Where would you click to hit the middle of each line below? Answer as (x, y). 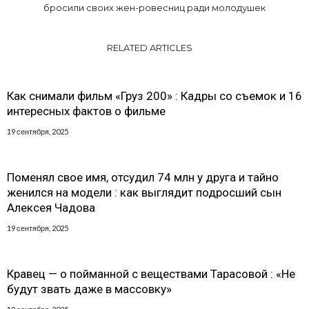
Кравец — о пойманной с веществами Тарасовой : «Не (151, 273)
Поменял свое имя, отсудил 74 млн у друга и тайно (143, 177)
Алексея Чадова (51, 207)
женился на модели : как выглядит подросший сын (144, 192)
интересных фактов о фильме (86, 111)
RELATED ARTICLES (149, 47)
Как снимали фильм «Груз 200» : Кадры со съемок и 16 (154, 96)
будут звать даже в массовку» (89, 289)
